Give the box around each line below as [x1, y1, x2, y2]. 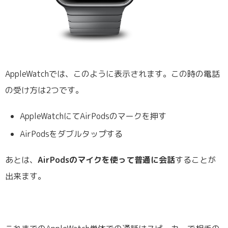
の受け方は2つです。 [5, 84, 83, 96]
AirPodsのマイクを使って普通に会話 [38, 154, 175, 166]
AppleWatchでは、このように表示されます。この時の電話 [5, 68, 220, 79]
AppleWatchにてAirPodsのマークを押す [20, 110, 167, 122]
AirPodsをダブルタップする [20, 128, 123, 140]
